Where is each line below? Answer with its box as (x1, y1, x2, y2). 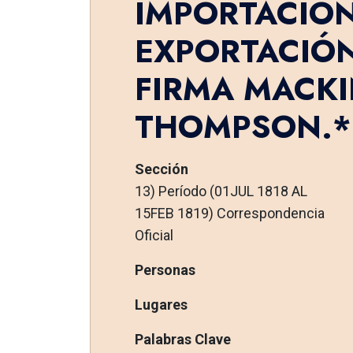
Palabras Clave (134, 330, 231, 347)
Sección (134, 160, 188, 177)
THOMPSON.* (134, 103, 351, 150)
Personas (134, 261, 195, 278)
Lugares (134, 295, 188, 313)
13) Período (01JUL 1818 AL (134, 182, 307, 199)
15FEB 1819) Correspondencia (134, 204, 325, 221)
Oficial (134, 226, 173, 243)
